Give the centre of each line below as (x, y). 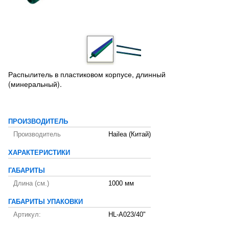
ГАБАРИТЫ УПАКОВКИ (45, 202)
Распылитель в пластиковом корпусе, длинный (87, 74)
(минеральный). (35, 84)
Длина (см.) (31, 184)
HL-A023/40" (127, 215)
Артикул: (27, 215)
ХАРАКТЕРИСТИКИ (39, 153)
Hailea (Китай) (130, 134)
